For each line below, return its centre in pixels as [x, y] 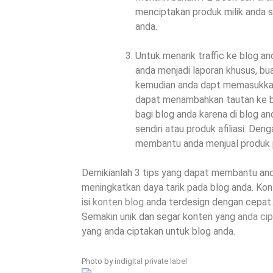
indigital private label [151, 261]
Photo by [98, 261]
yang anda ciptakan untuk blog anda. [159, 232]
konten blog [119, 202]
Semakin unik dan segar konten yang [160, 217]
